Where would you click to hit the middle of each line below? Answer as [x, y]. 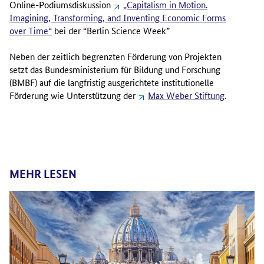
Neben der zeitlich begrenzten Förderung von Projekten [115, 56]
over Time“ [31, 30]
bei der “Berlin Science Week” [111, 30]
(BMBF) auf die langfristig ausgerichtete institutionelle [112, 82]
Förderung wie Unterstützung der [74, 95]
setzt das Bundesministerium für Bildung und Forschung [115, 69]
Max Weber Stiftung [186, 95]
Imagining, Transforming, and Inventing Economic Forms [118, 17]
